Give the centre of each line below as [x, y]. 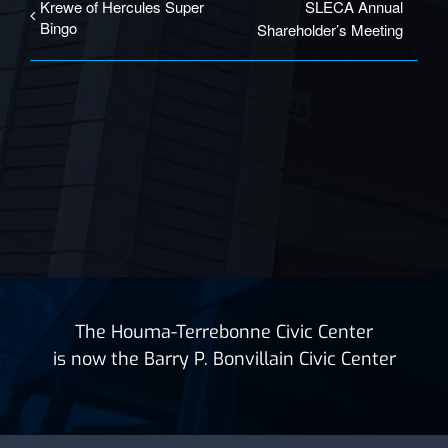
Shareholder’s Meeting [330, 30]
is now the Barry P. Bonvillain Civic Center [224, 359]
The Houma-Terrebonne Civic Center [224, 332]
